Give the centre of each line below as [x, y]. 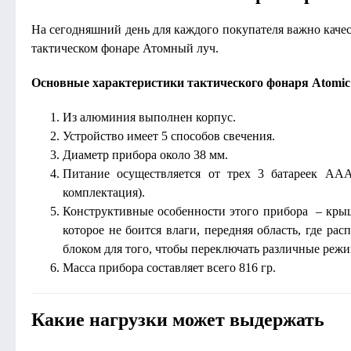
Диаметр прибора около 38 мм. [145, 155]
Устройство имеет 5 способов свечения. [169, 136]
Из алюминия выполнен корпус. [149, 117]
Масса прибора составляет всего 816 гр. [169, 268]
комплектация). [104, 192]
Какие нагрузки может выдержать [178, 320]
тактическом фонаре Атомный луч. [125, 48]
